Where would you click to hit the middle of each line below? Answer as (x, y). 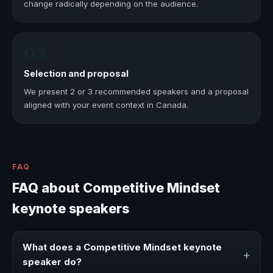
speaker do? (52, 262)
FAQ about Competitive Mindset (116, 187)
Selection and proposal (76, 74)
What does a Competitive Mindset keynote (122, 247)
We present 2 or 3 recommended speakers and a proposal (136, 91)
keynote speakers (71, 208)
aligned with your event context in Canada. (106, 105)
